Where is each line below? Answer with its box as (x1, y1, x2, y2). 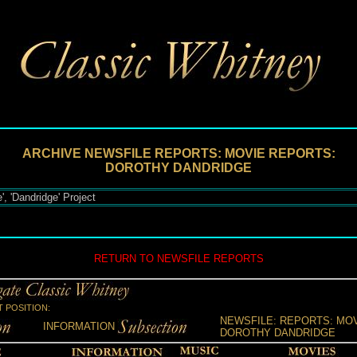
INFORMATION (43, 320, 115, 332)
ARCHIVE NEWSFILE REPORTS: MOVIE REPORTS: (22, 147, 335, 160)
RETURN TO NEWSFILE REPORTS (93, 253, 264, 265)
